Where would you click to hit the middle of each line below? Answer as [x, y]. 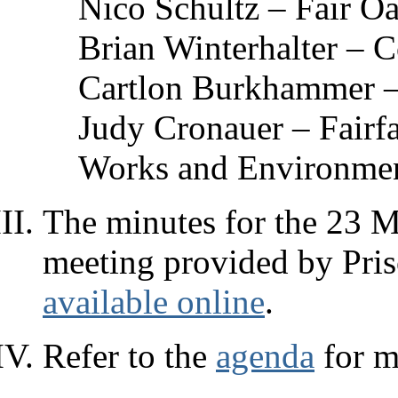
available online [154, 302]
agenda [265, 356]
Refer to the [129, 356]
